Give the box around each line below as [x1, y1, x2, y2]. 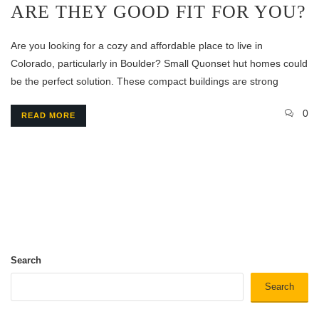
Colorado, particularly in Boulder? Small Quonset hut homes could [11, 58, 308, 70]
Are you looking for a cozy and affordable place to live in [11, 40, 263, 52]
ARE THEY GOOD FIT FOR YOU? [11, 1, 306, 23]
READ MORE [21, 111, 75, 120]
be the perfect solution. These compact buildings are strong [11, 75, 278, 88]
